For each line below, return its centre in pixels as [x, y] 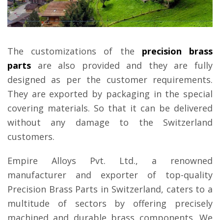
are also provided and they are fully [122, 66]
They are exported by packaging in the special [110, 94]
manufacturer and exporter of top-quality [110, 175]
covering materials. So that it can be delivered [110, 108]
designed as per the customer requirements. [110, 80]
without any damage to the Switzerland [110, 123]
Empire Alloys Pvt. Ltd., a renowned [110, 161]
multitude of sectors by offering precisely [110, 204]
